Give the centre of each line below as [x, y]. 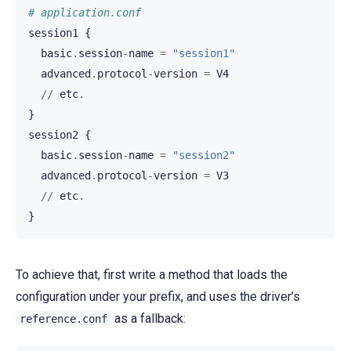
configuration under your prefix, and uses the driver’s [158, 296]
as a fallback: [148, 318]
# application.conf [85, 12]
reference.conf [63, 318]
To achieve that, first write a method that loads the [152, 274]
